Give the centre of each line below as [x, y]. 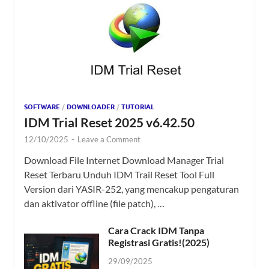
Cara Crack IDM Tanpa [156, 230]
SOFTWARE [42, 107]
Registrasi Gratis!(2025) [159, 242]
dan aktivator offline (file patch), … [94, 203]
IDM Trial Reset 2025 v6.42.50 [109, 122]
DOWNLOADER [91, 107]
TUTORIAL [138, 107]
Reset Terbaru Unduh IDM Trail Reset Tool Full [119, 174]
